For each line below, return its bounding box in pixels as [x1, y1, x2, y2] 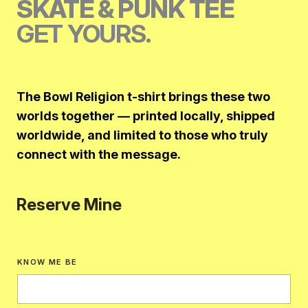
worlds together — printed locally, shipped [16, 108, 275, 123]
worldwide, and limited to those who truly [16, 127, 268, 142]
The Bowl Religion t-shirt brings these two [16, 89, 270, 104]
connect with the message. [16, 146, 181, 162]
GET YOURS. [16, 18, 151, 49]
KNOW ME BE [17, 256, 78, 267]
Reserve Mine [16, 194, 122, 214]
